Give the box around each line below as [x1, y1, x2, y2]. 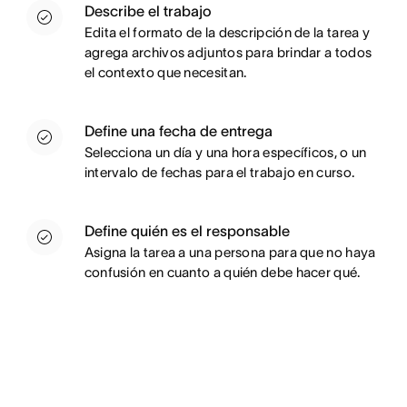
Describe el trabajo [84, 3, 212, 20]
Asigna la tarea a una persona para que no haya [84, 244, 376, 261]
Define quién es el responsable [84, 223, 290, 240]
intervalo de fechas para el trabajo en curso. [84, 164, 358, 181]
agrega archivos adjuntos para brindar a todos [84, 45, 372, 61]
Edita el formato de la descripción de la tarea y [84, 25, 371, 41]
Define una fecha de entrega [84, 123, 273, 140]
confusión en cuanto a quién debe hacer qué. [84, 264, 361, 281]
